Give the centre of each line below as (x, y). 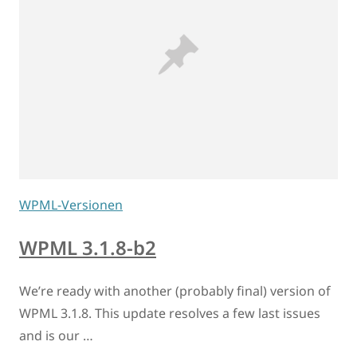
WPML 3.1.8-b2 (88, 247)
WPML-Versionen (71, 204)
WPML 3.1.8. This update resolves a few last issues (170, 313)
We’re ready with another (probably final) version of (175, 290)
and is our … (56, 335)
